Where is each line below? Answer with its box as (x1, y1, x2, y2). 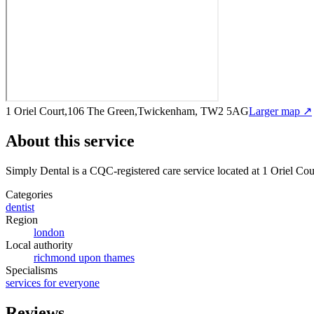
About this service (6, 131, 135, 150)
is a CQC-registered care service (69, 164, 214, 177)
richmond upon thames (34, 251, 135, 264)
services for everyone (6, 276, 100, 289)
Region (6, 213, 38, 226)
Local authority (6, 238, 73, 251)
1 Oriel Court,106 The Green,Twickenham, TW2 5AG (6, 104, 249, 117)
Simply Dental (6, 164, 69, 177)
